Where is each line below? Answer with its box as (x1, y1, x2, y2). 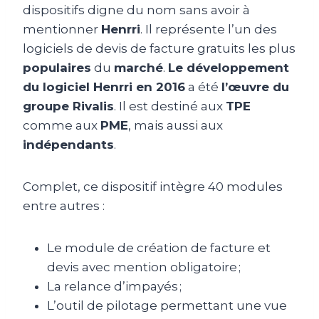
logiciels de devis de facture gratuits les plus (23, 41, 296, 56)
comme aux (23, 117, 100, 132)
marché (114, 60, 163, 75)
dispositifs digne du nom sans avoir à (23, 2, 250, 17)
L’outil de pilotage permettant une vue (47, 298, 287, 313)
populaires (23, 60, 91, 75)
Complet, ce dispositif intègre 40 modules (23, 179, 283, 194)
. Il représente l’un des (140, 21, 277, 36)
